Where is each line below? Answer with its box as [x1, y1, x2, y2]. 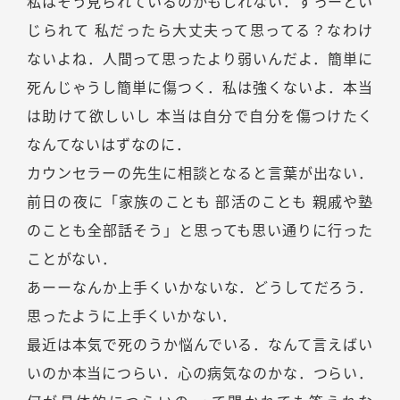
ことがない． [27, 250, 117, 269]
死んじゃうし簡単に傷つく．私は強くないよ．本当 [27, 79, 373, 97]
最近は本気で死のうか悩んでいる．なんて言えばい [27, 336, 373, 354]
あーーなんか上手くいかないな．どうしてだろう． [27, 279, 373, 297]
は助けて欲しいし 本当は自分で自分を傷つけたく [27, 107, 373, 126]
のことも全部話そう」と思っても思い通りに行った [27, 221, 373, 240]
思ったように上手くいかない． [27, 307, 237, 326]
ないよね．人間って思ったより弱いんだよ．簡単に [27, 50, 373, 69]
